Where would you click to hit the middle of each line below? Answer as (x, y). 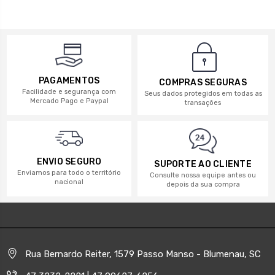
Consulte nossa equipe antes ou (203, 176)
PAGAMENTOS (69, 81)
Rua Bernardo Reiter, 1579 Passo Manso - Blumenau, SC (143, 254)
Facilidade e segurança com (69, 92)
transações (203, 103)
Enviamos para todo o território (69, 172)
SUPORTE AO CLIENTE (203, 165)
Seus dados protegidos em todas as (203, 93)
